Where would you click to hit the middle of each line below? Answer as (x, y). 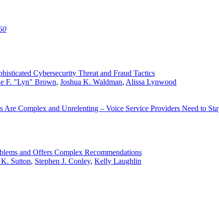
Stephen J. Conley (63, 161)
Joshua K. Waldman (91, 82)
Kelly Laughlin (118, 161)
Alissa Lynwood (151, 82)
